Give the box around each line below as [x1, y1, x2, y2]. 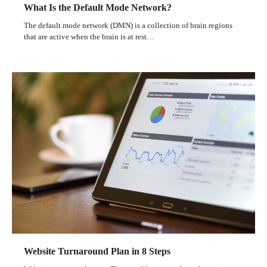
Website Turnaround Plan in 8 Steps [24, 246, 170, 257]
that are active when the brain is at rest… [24, 32, 154, 41]
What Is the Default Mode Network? [24, 2, 172, 13]
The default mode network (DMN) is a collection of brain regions [24, 20, 232, 30]
